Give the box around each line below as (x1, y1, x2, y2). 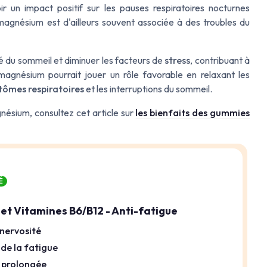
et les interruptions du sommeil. (84, 82, 212, 95)
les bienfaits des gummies (135, 106, 250, 119)
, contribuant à (190, 54, 250, 66)
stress (164, 54, 191, 66)
